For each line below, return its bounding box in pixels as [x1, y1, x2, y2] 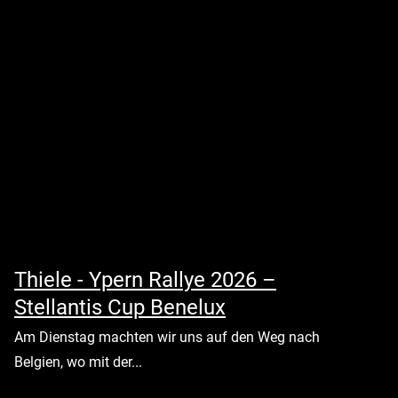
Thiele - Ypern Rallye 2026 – [14, 267, 276, 292]
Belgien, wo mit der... [14, 354, 142, 370]
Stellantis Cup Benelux [14, 295, 226, 320]
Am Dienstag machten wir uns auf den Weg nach [14, 329, 320, 346]
